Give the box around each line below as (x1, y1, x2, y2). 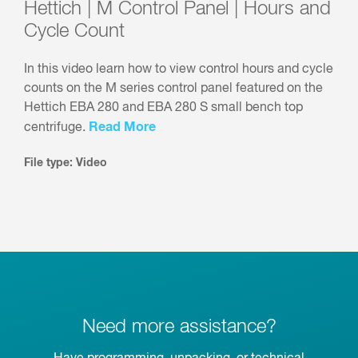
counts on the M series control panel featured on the (24, 82, 323, 96)
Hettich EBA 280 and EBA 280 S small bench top (24, 101, 303, 115)
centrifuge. (24, 121, 89, 135)
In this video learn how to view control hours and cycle (24, 63, 333, 77)
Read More (89, 121, 156, 134)
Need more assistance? (82, 317, 276, 337)
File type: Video (24, 157, 107, 169)
